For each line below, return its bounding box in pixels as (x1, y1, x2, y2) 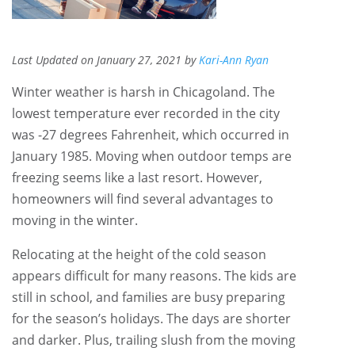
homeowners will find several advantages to (12, 189, 273, 208)
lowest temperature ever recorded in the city (12, 104, 280, 122)
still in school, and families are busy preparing (12, 288, 285, 306)
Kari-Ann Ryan (199, 52, 269, 67)
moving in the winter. (12, 211, 138, 229)
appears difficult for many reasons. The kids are (12, 266, 296, 284)
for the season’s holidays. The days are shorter (12, 309, 291, 327)
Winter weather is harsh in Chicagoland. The (12, 82, 275, 101)
